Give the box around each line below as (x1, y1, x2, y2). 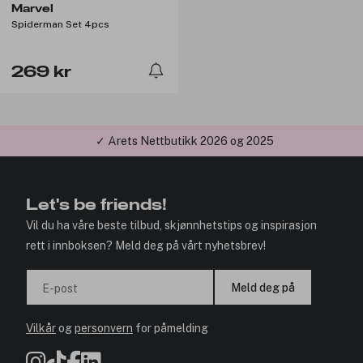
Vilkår (26, 322, 56, 335)
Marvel (11, 2, 53, 15)
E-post (42, 282, 78, 295)
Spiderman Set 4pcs (11, 18, 109, 30)
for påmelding (133, 322, 208, 335)
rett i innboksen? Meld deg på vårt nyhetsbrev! (26, 239, 266, 252)
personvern (75, 322, 133, 335)
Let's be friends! (26, 197, 167, 213)
